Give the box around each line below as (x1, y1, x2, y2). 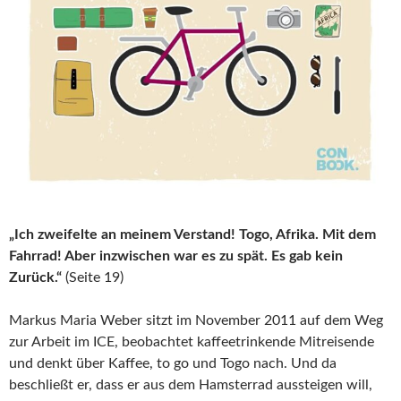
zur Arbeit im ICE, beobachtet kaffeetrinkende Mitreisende (9, 335, 374, 350)
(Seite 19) (62, 270, 124, 286)
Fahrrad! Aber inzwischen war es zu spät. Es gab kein (9, 249, 343, 264)
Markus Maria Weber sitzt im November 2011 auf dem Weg (9, 313, 383, 328)
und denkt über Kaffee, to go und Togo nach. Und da (9, 356, 337, 371)
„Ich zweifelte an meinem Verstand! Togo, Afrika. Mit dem (9, 227, 376, 243)
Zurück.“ (9, 270, 62, 286)
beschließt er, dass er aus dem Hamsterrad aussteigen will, (9, 378, 372, 393)
